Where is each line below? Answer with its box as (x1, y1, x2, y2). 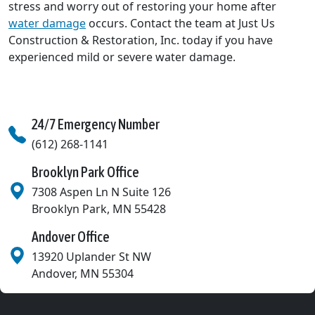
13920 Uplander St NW (32, 249, 151, 265)
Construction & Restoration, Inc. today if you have (8, 32, 273, 49)
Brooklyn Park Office (32, 164, 139, 181)
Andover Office (32, 229, 110, 245)
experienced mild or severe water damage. (8, 49, 236, 65)
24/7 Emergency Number (32, 116, 160, 133)
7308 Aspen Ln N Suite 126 (32, 184, 171, 200)
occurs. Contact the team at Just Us (86, 15, 275, 32)
